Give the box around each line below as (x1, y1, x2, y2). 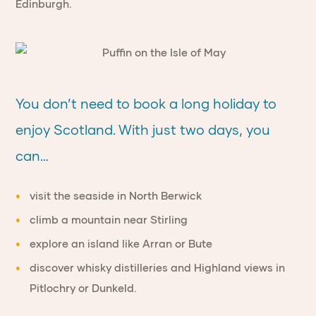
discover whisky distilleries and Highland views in (30, 262, 286, 274)
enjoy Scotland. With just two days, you (16, 122, 271, 138)
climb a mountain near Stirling (30, 214, 188, 226)
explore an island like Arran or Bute (30, 238, 213, 250)
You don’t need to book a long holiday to (16, 96, 277, 111)
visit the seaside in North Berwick (30, 190, 202, 202)
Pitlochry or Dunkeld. (30, 282, 138, 294)
